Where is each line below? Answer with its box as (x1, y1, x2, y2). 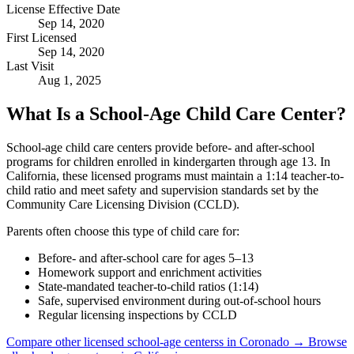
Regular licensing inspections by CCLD (38, 307, 237, 322)
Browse (308, 334, 347, 348)
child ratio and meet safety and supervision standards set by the (6, 183, 318, 197)
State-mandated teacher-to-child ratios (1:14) (38, 279, 258, 293)
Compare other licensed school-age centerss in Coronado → (6, 334, 308, 348)
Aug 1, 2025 (38, 73, 101, 87)
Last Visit (6, 58, 54, 73)
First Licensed (6, 30, 77, 44)
